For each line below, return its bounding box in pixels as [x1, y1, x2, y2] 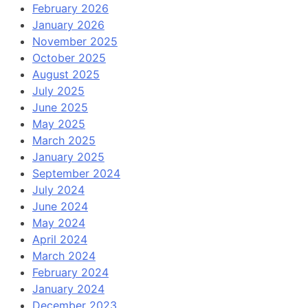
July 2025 [32, 84, 85, 98]
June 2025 [32, 100, 88, 115]
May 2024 [32, 216, 85, 230]
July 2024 [32, 183, 85, 197]
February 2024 [32, 265, 109, 280]
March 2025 [32, 133, 96, 148]
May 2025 [32, 117, 85, 131]
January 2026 [32, 18, 104, 32]
